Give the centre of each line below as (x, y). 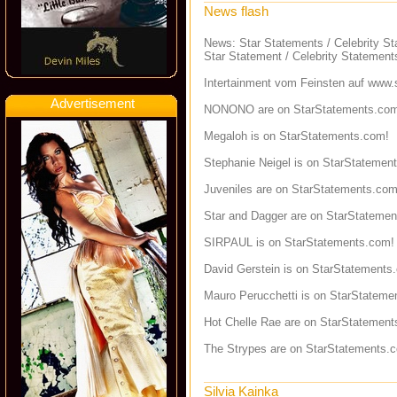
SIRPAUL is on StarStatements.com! (299, 242)
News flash (236, 11)
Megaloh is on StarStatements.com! (296, 136)
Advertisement (93, 103)
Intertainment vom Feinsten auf (286, 83)
